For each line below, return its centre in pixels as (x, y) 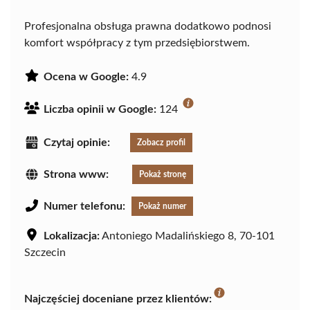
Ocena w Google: (86, 77)
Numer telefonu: (84, 207)
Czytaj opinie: (77, 143)
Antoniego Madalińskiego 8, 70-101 (187, 236)
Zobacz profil (161, 143)
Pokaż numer (162, 207)
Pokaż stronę (163, 175)
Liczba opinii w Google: (100, 110)
